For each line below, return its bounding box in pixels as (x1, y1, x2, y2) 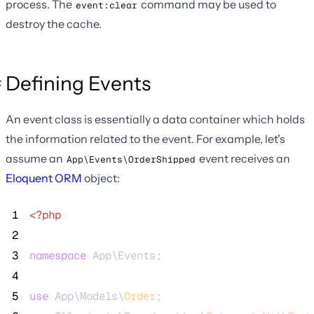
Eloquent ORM (6, 171, 82, 186)
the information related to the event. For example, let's (6, 132, 285, 146)
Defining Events (6, 71, 151, 96)
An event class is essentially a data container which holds (6, 112, 305, 127)
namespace (29, 248, 86, 264)
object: (82, 171, 120, 186)
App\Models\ (48, 289, 124, 304)
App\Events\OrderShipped (67, 153, 196, 166)
